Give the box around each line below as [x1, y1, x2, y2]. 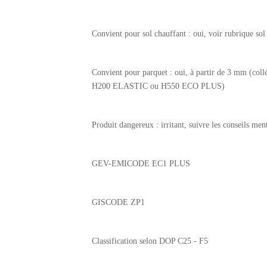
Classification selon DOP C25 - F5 [92, 236, 209, 246]
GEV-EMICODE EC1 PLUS [92, 159, 191, 168]
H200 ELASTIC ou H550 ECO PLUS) [92, 81, 225, 91]
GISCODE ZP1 [92, 197, 145, 207]
